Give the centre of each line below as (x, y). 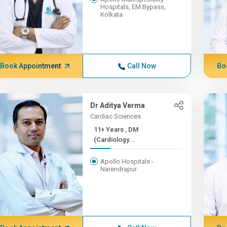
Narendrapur (119, 169)
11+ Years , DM (110, 129)
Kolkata (112, 14)
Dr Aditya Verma (118, 105)
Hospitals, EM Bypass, (133, 7)
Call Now (141, 66)
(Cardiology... (115, 140)
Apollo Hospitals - (127, 161)
